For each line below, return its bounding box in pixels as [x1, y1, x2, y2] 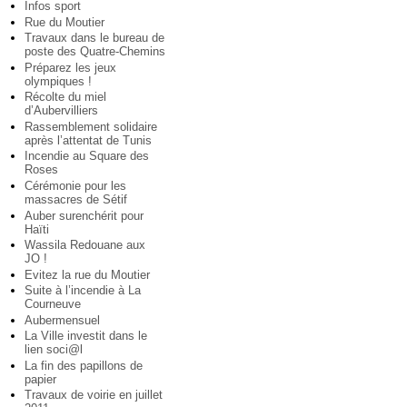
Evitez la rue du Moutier [25, 267, 150, 282]
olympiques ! [25, 74, 92, 88]
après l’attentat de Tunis [25, 133, 152, 147]
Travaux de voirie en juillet [25, 388, 163, 402]
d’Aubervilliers [25, 104, 98, 118]
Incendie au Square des [25, 149, 149, 164]
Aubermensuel [25, 313, 100, 327]
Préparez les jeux [25, 60, 116, 74]
